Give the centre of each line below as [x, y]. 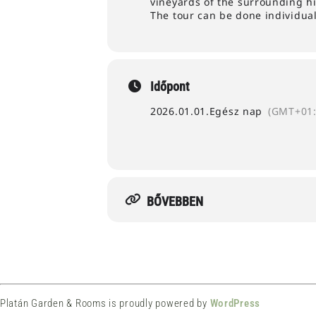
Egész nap [236, 111]
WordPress [235, 303]
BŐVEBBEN [175, 201]
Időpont [170, 86]
